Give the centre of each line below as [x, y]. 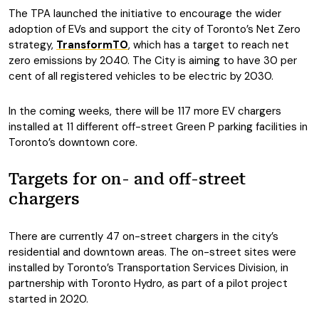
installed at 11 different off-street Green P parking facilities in [158, 127]
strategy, [32, 45]
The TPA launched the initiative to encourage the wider [145, 14]
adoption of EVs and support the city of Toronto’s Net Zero [155, 29]
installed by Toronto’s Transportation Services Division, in [148, 268]
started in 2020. [48, 299]
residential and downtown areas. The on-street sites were [152, 252]
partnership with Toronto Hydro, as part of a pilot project [148, 283]
